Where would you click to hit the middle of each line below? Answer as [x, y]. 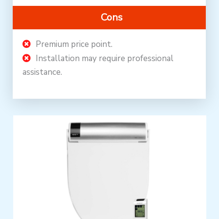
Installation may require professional [105, 59]
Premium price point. [74, 44]
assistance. [43, 72]
